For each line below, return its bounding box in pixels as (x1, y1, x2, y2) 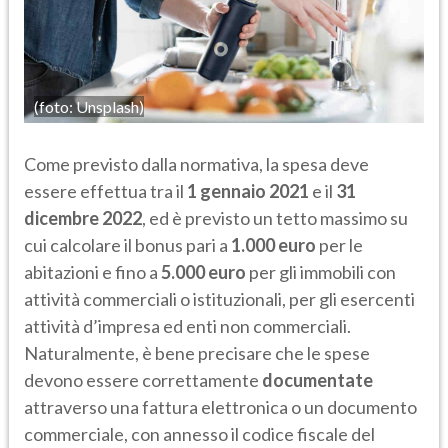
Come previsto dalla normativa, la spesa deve (24, 152, 369, 175)
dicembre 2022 (24, 206, 142, 229)
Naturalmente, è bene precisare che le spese (24, 341, 370, 364)
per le (316, 233, 363, 256)
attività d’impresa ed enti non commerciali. (24, 314, 351, 337)
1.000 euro (231, 233, 316, 256)
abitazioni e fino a (24, 260, 161, 283)
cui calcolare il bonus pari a (24, 233, 231, 256)
